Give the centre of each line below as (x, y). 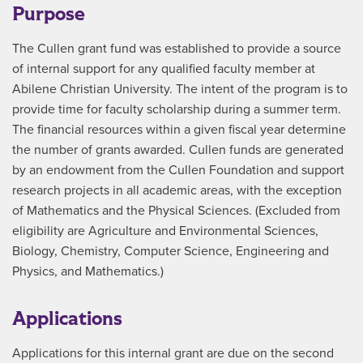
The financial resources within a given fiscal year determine (179, 130)
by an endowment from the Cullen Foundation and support (178, 170)
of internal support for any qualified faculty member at (164, 69)
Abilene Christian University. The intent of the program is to (180, 89)
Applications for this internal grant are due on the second (173, 353)
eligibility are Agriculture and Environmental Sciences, (165, 231)
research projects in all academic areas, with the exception (177, 190)
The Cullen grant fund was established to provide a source (177, 49)
